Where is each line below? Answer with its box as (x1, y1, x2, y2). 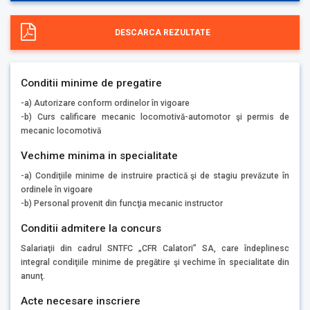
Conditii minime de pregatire (21, 76, 162, 89)
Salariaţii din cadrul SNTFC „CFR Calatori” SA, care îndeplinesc (21, 243, 289, 253)
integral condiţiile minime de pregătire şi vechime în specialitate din (21, 257, 289, 267)
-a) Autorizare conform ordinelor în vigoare (21, 98, 190, 108)
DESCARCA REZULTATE (114, 28, 210, 38)
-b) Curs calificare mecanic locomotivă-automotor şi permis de (21, 111, 289, 122)
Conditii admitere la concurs (21, 222, 161, 235)
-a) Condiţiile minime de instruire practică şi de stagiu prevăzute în (21, 170, 289, 181)
